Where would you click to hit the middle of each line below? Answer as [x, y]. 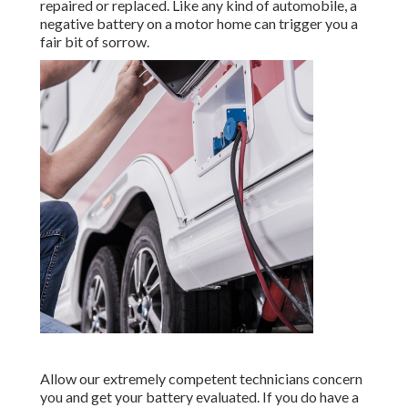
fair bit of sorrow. [95, 42]
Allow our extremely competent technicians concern [201, 379]
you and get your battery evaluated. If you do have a [199, 397]
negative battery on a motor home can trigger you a [199, 24]
